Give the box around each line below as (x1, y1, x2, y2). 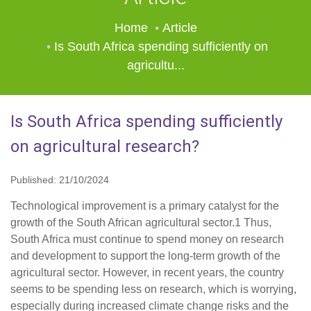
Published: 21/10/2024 (10, 174, 109, 185)
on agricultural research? (10, 137, 199, 156)
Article (162, 21, 197, 35)
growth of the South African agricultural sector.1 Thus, (10, 217, 271, 228)
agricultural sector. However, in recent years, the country (10, 267, 284, 278)
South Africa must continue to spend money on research (10, 233, 284, 245)
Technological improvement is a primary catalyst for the (10, 200, 279, 212)
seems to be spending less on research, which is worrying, (10, 283, 296, 295)
